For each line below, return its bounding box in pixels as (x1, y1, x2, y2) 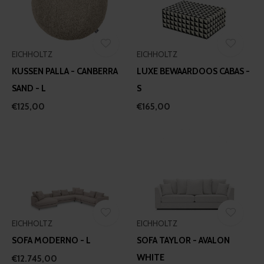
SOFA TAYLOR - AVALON (136, 235, 230, 246)
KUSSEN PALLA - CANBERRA (12, 66, 118, 77)
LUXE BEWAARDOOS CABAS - (136, 66, 250, 77)
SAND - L (12, 83, 46, 94)
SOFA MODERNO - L (12, 235, 91, 246)
